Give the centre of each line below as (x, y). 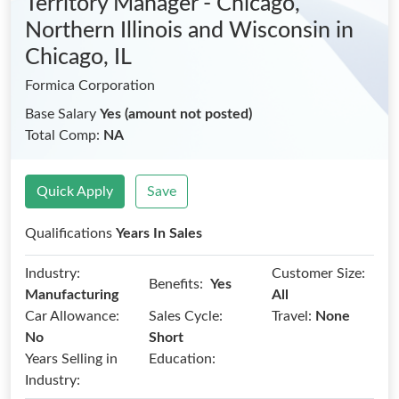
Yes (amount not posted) (176, 114)
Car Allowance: (72, 316)
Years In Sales (159, 233)
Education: (182, 359)
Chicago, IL (78, 57)
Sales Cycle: (185, 316)
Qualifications (70, 233)
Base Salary (62, 114)
